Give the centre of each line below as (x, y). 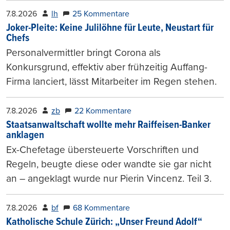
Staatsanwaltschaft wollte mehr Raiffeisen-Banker (108, 126)
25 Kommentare (101, 14)
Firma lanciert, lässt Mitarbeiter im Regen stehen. (111, 82)
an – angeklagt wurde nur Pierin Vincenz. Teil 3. (109, 179)
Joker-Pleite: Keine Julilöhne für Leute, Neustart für (110, 28)
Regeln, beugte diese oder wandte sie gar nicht (109, 164)
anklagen (25, 136)
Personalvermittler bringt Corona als (83, 53)
